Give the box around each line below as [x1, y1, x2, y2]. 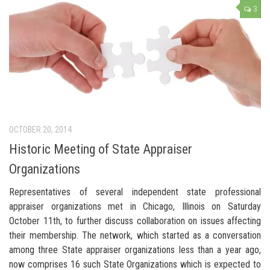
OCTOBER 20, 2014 [9, 125, 72, 135]
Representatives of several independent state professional [9, 186, 261, 198]
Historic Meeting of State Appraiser [9, 142, 192, 157]
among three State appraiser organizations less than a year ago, [9, 244, 261, 256]
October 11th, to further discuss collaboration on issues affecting [9, 215, 261, 227]
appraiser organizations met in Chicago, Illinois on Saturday [9, 201, 261, 213]
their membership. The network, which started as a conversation [9, 230, 261, 242]
